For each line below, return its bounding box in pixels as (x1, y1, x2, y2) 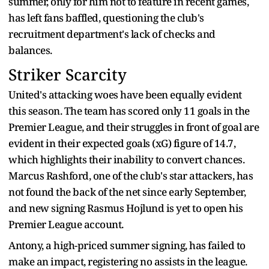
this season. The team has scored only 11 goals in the (8, 104, 250, 118)
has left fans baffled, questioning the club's (8, 11, 204, 25)
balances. (8, 43, 52, 58)
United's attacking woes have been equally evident (8, 88, 242, 102)
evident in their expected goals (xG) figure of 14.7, (8, 136, 235, 151)
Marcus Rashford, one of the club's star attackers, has (8, 169, 253, 183)
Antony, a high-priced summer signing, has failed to (8, 238, 246, 253)
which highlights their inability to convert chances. (8, 153, 244, 167)
